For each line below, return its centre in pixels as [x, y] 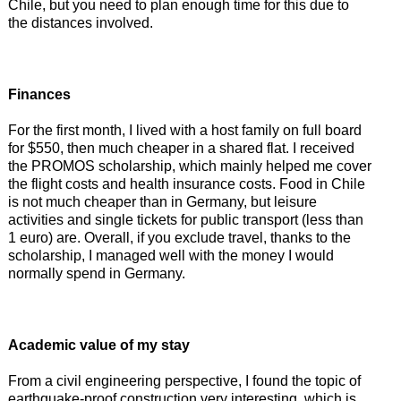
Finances [39, 94]
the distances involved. [80, 22]
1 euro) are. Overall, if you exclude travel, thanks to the [179, 237]
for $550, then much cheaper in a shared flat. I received [181, 148]
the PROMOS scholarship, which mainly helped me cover [189, 166]
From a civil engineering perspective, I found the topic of [184, 380]
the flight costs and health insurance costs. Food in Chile [186, 183]
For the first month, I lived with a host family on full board [184, 130]
